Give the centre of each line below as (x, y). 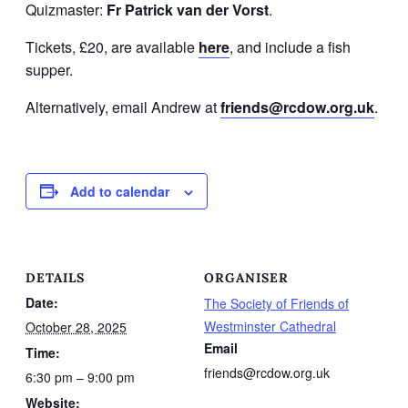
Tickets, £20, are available (112, 46)
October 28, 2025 (76, 327)
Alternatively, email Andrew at (123, 107)
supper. (49, 69)
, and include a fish (290, 46)
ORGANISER (246, 278)
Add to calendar (120, 191)
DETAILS (55, 278)
